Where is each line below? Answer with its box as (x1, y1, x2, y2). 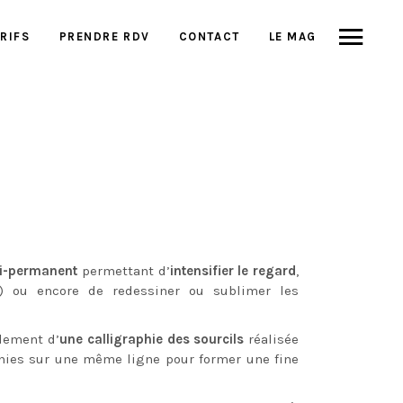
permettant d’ (77, 263, 170, 279)
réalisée (244, 331, 300, 347)
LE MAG (268, 30, 317, 43)
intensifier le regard (169, 263, 297, 279)
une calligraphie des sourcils (59, 331, 245, 347)
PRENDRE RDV (58, 30, 150, 43)
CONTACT (178, 30, 240, 43)
